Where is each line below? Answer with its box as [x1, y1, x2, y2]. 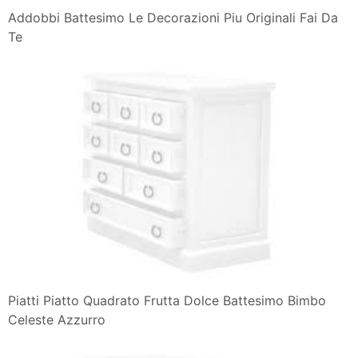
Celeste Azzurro [8, 311, 105, 328]
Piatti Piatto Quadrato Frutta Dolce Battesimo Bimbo [8, 292, 326, 308]
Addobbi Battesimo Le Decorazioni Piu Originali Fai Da [8, 10, 338, 26]
